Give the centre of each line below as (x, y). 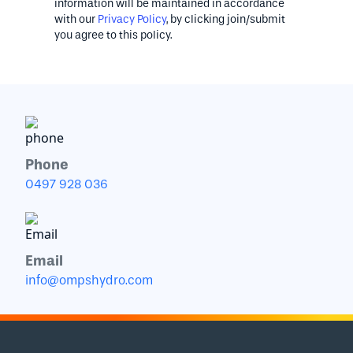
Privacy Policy (132, 19)
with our (76, 19)
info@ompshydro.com (89, 280)
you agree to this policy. (114, 35)
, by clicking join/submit (226, 19)
